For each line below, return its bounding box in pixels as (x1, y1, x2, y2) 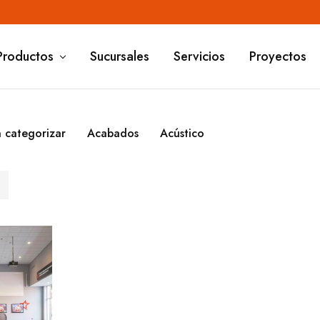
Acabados (87, 125, 139, 141)
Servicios (173, 47, 225, 66)
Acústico (160, 125, 204, 141)
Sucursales (89, 47, 149, 66)
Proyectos (249, 47, 306, 66)
